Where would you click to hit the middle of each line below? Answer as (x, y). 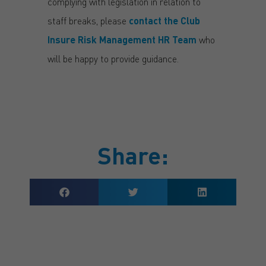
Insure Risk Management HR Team (122, 39)
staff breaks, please (88, 20)
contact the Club (164, 20)
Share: (133, 154)
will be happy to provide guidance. (113, 58)
